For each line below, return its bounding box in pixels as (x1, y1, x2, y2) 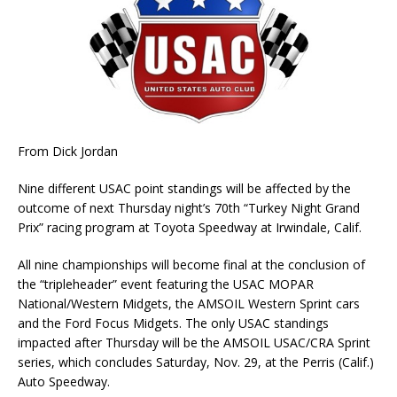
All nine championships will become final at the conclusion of (18, 255, 365, 273)
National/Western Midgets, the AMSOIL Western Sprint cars (18, 294, 360, 312)
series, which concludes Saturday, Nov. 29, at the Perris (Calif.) (18, 353, 374, 370)
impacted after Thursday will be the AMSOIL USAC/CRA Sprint (18, 333, 370, 351)
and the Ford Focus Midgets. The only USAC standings (18, 314, 329, 331)
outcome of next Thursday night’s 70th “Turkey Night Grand (18, 198, 360, 216)
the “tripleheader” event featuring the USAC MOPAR (18, 275, 314, 292)
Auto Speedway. (18, 372, 110, 390)
